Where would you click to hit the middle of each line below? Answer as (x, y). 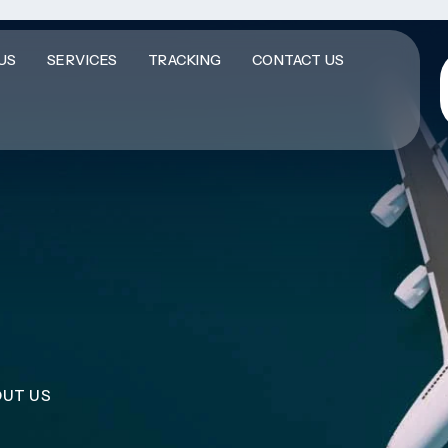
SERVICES (82, 60)
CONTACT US (298, 60)
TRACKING (184, 60)
